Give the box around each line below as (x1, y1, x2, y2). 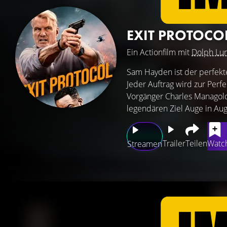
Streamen (127, 138, 162, 149)
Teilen (185, 138, 207, 149)
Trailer (163, 138, 185, 149)
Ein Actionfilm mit (127, 47, 192, 58)
